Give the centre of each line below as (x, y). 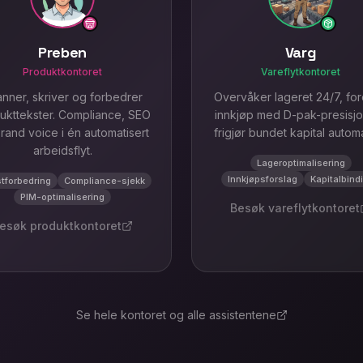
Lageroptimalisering (301, 163)
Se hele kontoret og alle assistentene (176, 315)
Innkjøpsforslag (262, 179)
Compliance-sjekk (105, 181)
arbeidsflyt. (62, 150)
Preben (62, 52)
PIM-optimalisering (62, 197)
